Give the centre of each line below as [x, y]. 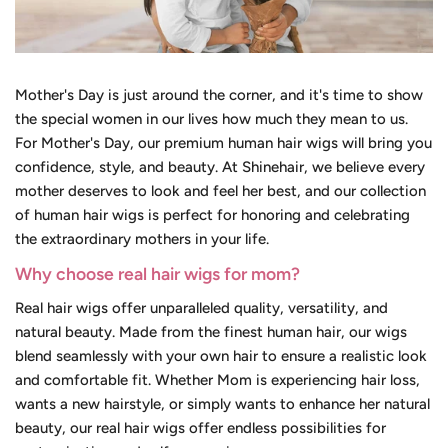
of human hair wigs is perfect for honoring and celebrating [212, 215]
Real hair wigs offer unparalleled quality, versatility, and [201, 308]
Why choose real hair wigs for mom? [157, 274]
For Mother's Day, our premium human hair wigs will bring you [223, 143]
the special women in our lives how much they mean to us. [211, 119]
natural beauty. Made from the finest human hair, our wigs [211, 332]
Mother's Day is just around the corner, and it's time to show [219, 95]
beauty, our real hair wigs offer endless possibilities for [200, 428]
